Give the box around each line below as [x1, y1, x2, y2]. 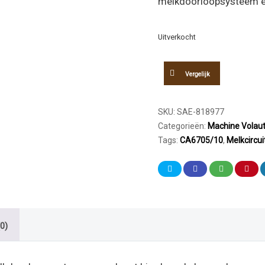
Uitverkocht [158, 33, 196, 41]
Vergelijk [185, 70, 211, 78]
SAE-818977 [177, 107, 224, 117]
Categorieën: [158, 121, 208, 131]
